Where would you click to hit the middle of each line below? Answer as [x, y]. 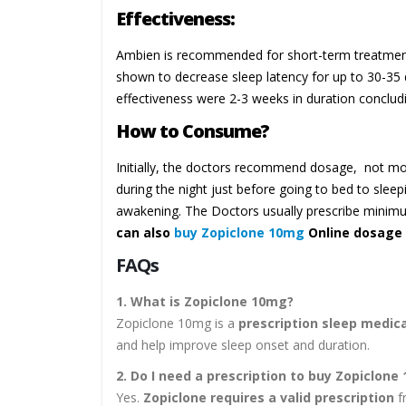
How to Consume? [193, 131]
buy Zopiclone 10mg [239, 233]
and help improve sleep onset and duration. [243, 345]
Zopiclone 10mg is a [177, 324]
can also [145, 233]
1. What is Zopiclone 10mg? [205, 302]
